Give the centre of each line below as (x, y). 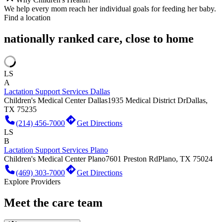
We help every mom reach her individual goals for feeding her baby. (110, 9)
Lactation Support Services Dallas (57, 91)
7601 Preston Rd (132, 159)
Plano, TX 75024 (185, 159)
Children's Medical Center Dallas (56, 100)
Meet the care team (53, 202)
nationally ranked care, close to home (99, 39)
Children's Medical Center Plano (55, 159)
